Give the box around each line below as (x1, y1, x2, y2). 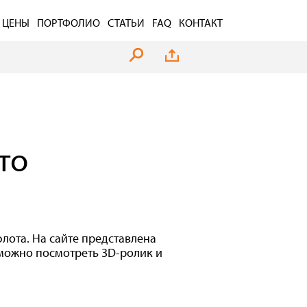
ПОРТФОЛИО (37, 15, 100, 29)
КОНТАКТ (179, 15, 223, 29)
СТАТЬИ (108, 15, 145, 29)
